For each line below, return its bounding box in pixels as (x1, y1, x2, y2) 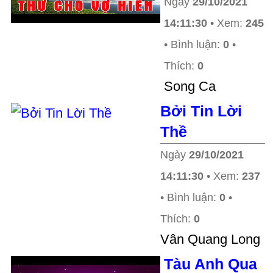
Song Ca (164, 79, 216, 94)
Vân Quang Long (160, 232, 260, 247)
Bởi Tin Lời (160, 102, 242, 119)
